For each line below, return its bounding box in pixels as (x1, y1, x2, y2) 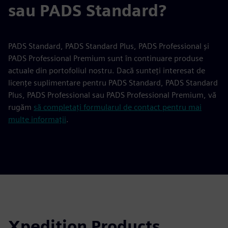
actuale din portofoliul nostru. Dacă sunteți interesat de (8, 65, 205, 75)
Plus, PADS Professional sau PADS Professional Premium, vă (8, 90, 216, 100)
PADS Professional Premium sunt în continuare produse (8, 53, 203, 63)
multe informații (8, 114, 66, 124)
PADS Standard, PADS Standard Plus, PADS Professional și (8, 41, 209, 51)
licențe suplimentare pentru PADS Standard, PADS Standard (8, 77, 218, 88)
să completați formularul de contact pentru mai (34, 102, 202, 112)
